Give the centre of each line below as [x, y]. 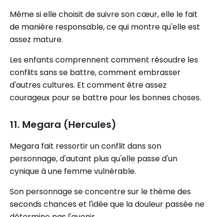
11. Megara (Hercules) [63, 124]
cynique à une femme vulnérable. [73, 171]
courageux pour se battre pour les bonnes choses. [105, 98]
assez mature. [36, 39]
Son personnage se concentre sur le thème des [100, 192]
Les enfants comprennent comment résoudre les [104, 60]
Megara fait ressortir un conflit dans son [85, 146]
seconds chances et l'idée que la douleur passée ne [107, 204]
